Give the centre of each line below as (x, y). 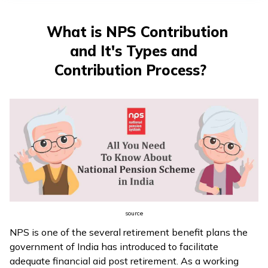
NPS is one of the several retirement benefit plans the (129, 232)
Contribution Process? (130, 70)
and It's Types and (134, 51)
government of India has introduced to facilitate (114, 246)
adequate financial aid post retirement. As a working (124, 261)
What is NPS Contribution (138, 32)
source (134, 213)
